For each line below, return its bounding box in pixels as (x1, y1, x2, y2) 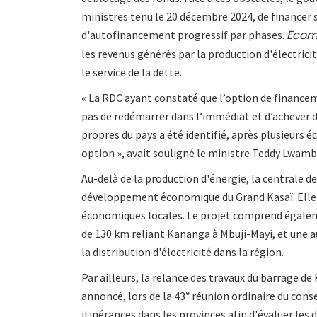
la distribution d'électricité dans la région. (81, 244, 284, 259)
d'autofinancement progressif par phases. (81, 27, 287, 42)
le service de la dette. (81, 64, 182, 79)
